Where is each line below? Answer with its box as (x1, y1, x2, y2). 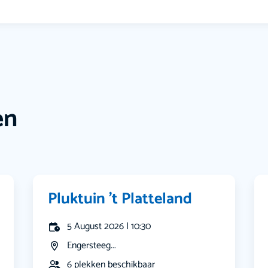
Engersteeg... (67, 237, 117, 254)
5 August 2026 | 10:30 (67, 218, 151, 235)
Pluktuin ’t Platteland (48, 186, 193, 212)
